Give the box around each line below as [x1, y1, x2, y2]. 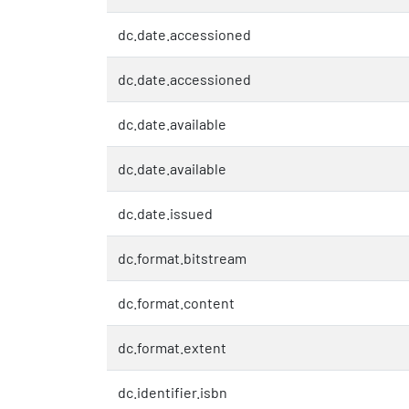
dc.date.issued [118, 204, 213, 222]
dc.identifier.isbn [118, 383, 227, 401]
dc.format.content [118, 293, 235, 311]
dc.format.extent [118, 338, 226, 356]
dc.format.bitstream [118, 248, 246, 267]
